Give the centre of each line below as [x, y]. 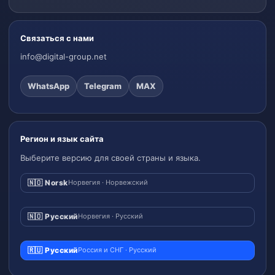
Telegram [103, 86]
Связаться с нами [57, 38]
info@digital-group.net [64, 56]
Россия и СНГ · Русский [117, 250]
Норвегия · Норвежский [108, 183]
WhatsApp [48, 86]
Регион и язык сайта [62, 138]
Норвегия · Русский [110, 216]
